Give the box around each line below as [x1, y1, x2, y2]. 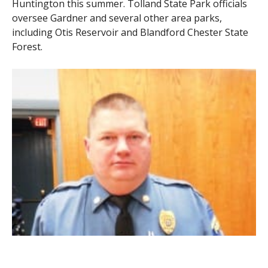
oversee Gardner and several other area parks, [11, 11, 222, 25]
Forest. [11, 39, 42, 53]
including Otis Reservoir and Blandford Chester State [11, 25, 248, 39]
